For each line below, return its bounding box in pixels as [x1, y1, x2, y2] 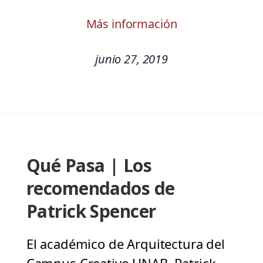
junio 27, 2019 [95, 51, 168, 68]
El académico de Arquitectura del [26, 235, 225, 253]
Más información [86, 16, 177, 32]
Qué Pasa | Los [26, 153, 152, 178]
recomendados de [26, 176, 175, 201]
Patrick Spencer [26, 199, 156, 224]
